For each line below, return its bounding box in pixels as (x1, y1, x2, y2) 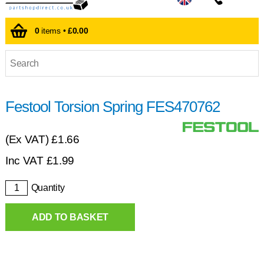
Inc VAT (5, 154, 47, 167)
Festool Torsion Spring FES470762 (5, 98, 220, 115)
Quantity (31, 182, 65, 193)
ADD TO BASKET (31, 212, 109, 222)
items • (39, 26, 68, 36)
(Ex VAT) (5, 133, 52, 146)
